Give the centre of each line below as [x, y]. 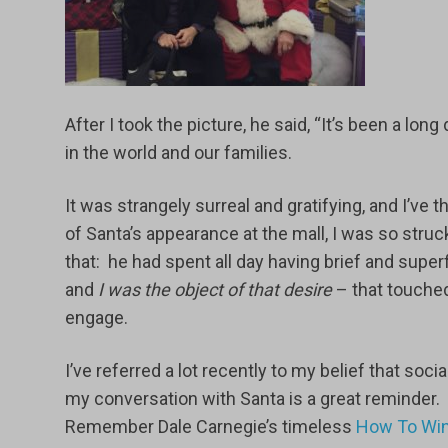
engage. [96, 317]
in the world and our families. [178, 152]
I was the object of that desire [214, 289]
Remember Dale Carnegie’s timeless [210, 426]
